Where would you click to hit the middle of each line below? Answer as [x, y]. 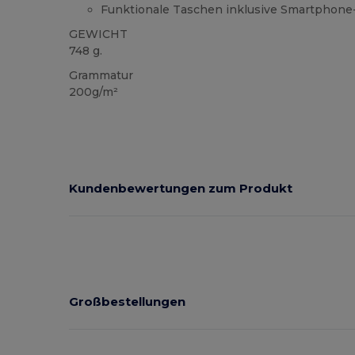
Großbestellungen [128, 302]
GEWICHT [99, 34]
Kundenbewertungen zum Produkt [181, 189]
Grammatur [101, 76]
